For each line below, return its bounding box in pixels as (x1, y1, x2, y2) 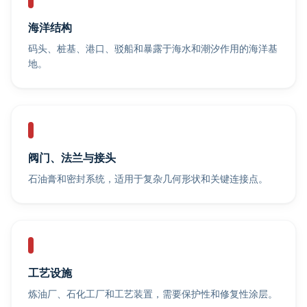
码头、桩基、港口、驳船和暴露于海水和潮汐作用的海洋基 (28, 42, 278, 54)
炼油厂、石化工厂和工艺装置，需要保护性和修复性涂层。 (28, 288, 278, 299)
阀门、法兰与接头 (28, 151, 116, 164)
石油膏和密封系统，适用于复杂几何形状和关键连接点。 (28, 173, 268, 184)
